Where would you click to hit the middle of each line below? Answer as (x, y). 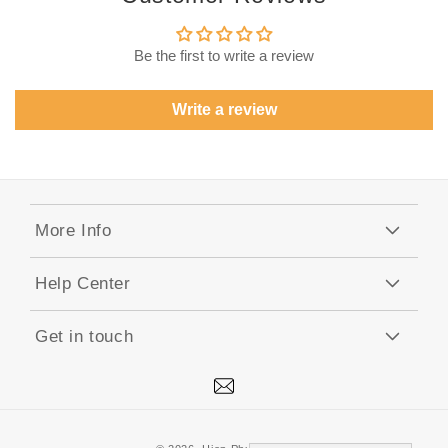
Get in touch (84, 337)
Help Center (83, 284)
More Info (73, 231)
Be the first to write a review (224, 56)
